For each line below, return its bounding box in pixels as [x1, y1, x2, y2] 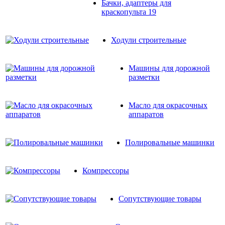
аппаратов [129, 109, 164, 119]
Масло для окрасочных [129, 100, 207, 109]
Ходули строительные [111, 35, 186, 44]
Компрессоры [82, 166, 129, 175]
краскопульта [101, 7, 148, 16]
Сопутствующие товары [119, 194, 201, 203]
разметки [129, 72, 160, 81]
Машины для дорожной [129, 63, 210, 72]
